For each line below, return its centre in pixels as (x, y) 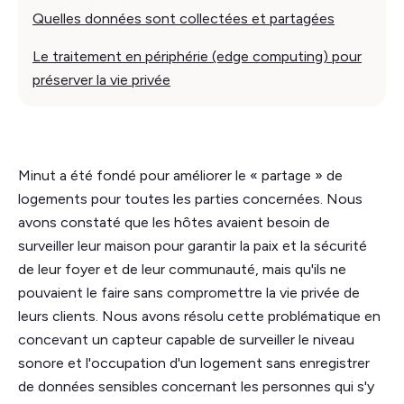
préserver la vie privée (101, 79)
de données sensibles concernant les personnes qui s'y (196, 386)
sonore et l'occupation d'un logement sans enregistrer (194, 363)
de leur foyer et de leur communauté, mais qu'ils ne (182, 269)
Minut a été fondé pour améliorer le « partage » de (180, 175)
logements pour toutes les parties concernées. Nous (190, 198)
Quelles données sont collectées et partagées (184, 18)
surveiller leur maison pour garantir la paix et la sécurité (193, 245)
